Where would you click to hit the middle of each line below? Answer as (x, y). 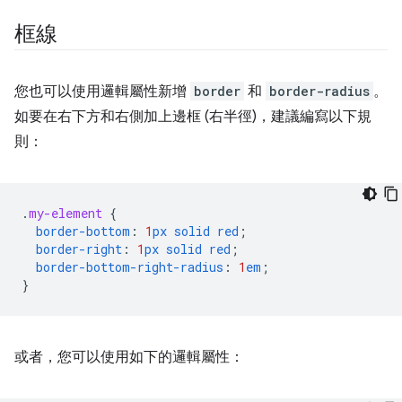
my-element (66, 213)
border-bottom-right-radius (130, 267)
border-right (79, 249)
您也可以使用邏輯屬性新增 (102, 91)
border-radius (319, 91)
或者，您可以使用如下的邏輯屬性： (129, 357)
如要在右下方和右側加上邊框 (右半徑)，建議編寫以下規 (193, 116)
